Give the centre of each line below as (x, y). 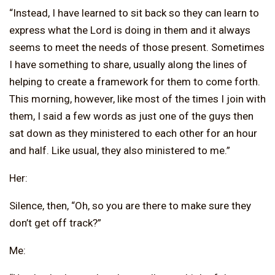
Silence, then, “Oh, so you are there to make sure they (130, 205)
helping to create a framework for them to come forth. (135, 81)
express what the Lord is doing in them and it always (130, 30)
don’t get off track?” (55, 223)
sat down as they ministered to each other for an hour (133, 133)
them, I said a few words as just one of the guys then (131, 116)
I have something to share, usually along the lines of (128, 64)
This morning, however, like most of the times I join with (137, 99)
